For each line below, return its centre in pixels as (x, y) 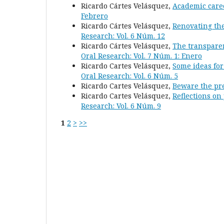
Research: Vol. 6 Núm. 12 (123, 36)
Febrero (94, 16)
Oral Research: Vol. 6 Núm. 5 (129, 76)
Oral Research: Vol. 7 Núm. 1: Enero (141, 56)
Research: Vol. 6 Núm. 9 (121, 106)
